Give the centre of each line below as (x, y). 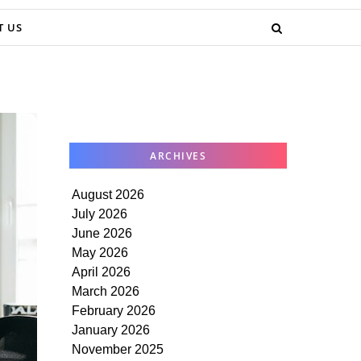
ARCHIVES (178, 156)
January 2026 (111, 330)
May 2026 (100, 253)
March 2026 (106, 291)
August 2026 (108, 195)
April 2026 (101, 272)
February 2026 (114, 311)
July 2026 (100, 214)
